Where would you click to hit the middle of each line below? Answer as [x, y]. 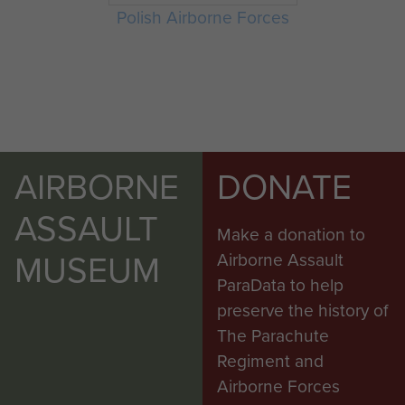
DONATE [284, 187]
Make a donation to [291, 235]
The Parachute [273, 336]
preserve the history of [302, 311]
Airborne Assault [280, 260]
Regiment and [270, 361]
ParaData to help [280, 285]
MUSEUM [87, 270]
